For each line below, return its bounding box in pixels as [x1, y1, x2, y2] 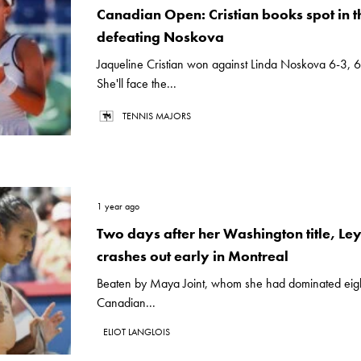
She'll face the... [97, 75, 176, 92]
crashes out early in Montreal [97, 247, 288, 265]
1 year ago [97, 200, 139, 213]
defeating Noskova [97, 27, 224, 46]
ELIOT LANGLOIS [103, 326, 170, 338]
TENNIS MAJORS [122, 110, 191, 122]
